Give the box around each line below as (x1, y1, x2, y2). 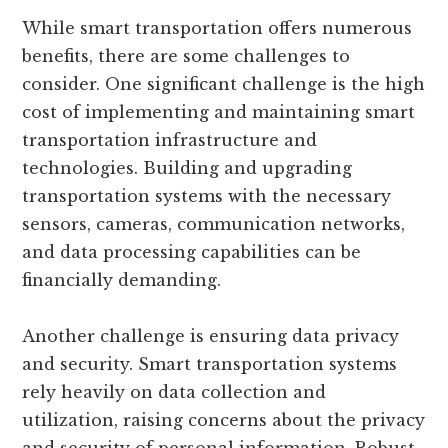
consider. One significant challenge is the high (22, 74, 426, 95)
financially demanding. (22, 270, 222, 291)
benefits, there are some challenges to (22, 46, 351, 67)
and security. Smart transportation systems (22, 354, 398, 375)
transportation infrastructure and (22, 130, 318, 151)
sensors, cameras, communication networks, (22, 214, 406, 235)
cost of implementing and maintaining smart (22, 102, 416, 123)
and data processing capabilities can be (22, 242, 362, 263)
